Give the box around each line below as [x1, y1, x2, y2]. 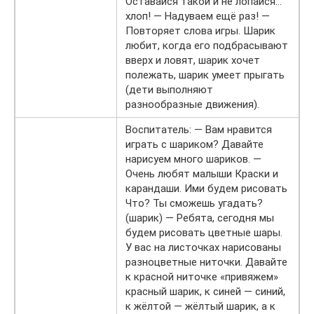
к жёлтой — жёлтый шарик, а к [125, 299, 275, 313]
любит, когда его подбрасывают [125, 39, 288, 52]
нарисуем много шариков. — [125, 152, 261, 165]
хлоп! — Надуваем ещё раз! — [125, 9, 270, 22]
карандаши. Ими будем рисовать [125, 182, 287, 195]
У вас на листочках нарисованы [125, 240, 281, 254]
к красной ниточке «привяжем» [125, 270, 278, 283]
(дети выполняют [125, 83, 213, 96]
